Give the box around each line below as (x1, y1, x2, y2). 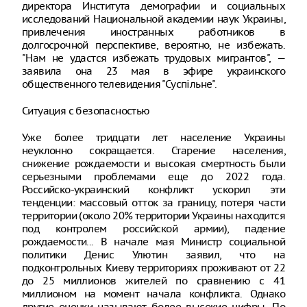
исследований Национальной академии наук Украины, (22, 12, 285, 25)
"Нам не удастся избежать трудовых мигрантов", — (22, 51, 285, 64)
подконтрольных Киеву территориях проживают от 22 (22, 261, 285, 274)
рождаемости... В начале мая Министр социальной (22, 235, 285, 248)
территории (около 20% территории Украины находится (22, 209, 285, 222)
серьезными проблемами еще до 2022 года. (22, 170, 285, 183)
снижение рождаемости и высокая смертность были (22, 157, 285, 170)
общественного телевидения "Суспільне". (22, 77, 217, 90)
